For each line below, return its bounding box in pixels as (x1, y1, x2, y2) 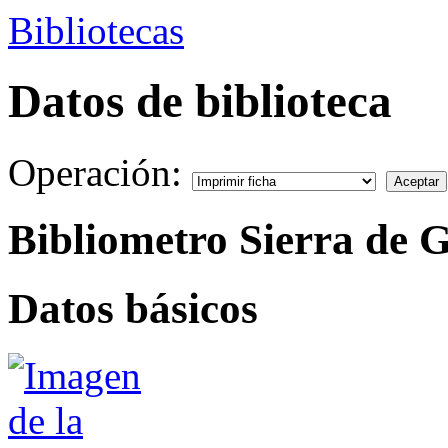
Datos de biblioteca (8, 75, 392, 128)
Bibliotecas (8, 9, 184, 52)
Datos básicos (8, 284, 258, 332)
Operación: (8, 150, 192, 194)
